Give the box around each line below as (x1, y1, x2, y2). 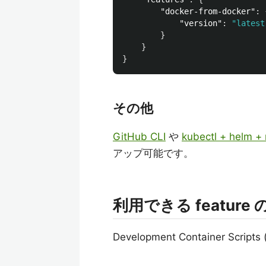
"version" (179, 18, 222, 28)
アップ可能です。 (113, 147, 194, 159)
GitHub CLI (113, 131, 166, 142)
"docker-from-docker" (160, 7, 255, 16)
